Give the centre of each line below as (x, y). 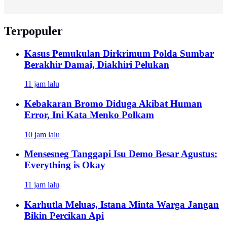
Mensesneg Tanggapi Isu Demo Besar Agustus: (121, 154)
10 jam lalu (42, 134)
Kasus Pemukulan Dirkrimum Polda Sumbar (119, 53)
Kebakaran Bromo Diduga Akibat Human (113, 103)
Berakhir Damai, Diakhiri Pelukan (97, 64)
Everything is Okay (65, 165)
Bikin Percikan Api (64, 215)
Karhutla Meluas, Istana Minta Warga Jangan (122, 204)
